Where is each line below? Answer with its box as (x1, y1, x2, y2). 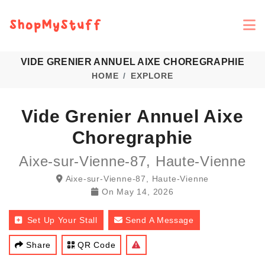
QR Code (77, 240, 116, 250)
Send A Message (125, 215, 194, 225)
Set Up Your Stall (27, 215, 98, 225)
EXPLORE (131, 71, 173, 80)
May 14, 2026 (117, 187, 174, 196)
